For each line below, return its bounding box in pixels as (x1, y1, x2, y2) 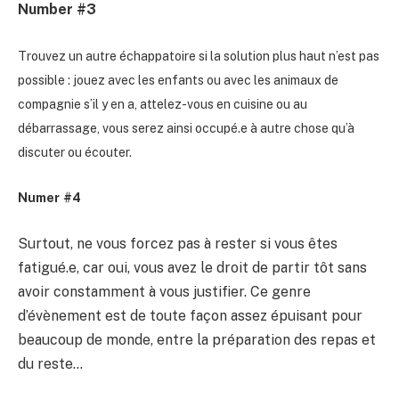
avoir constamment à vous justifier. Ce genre (18, 282, 311, 300)
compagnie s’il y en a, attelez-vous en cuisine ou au (18, 96, 307, 111)
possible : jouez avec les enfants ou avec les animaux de (18, 72, 338, 87)
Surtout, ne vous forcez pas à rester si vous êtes (18, 234, 338, 252)
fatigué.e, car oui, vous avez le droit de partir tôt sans (18, 258, 367, 276)
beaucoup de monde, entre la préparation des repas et (18, 330, 376, 348)
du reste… (18, 354, 83, 372)
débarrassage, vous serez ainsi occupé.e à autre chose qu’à (18, 120, 354, 135)
